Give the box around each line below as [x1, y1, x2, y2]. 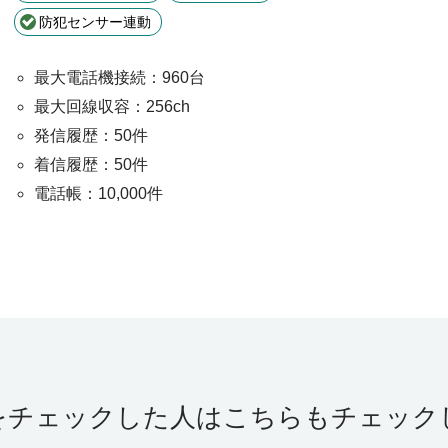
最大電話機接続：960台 [34, 69, 205, 86]
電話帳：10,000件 [34, 185, 163, 202]
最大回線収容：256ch [34, 98, 190, 115]
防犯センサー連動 [39, 14, 151, 30]
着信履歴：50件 [34, 156, 148, 173]
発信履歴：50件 [34, 127, 148, 144]
